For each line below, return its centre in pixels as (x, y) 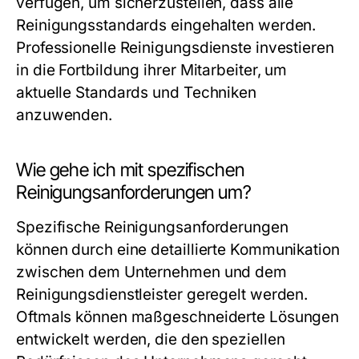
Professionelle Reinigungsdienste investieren (175, 48)
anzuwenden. (64, 115)
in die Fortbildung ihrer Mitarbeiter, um (152, 70)
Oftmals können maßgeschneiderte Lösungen (178, 317)
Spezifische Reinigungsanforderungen (152, 227)
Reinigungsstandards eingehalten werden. (166, 25)
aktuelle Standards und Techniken (136, 93)
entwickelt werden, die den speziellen (151, 339)
